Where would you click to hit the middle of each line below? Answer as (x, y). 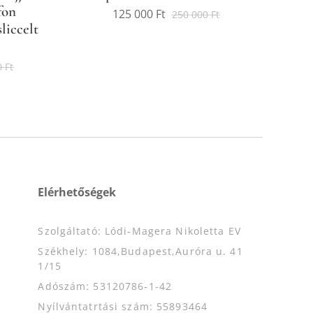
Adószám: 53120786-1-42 (105, 286)
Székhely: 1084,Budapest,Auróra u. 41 (140, 252)
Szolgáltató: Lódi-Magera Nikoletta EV (139, 231)
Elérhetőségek (77, 192)
